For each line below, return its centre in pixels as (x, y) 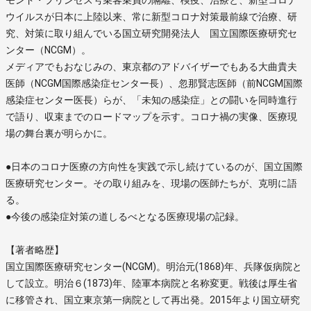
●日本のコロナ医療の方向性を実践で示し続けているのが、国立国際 (154, 166)
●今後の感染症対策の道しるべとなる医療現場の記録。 (125, 216)
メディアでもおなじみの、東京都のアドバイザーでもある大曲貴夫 (151, 66)
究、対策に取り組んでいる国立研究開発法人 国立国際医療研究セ (151, 33)
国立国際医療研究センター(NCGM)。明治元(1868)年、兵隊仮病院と (154, 266)
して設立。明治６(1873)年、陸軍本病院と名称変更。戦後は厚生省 (151, 283)
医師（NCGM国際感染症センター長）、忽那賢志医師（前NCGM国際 (154, 83)
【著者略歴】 (35, 250)
